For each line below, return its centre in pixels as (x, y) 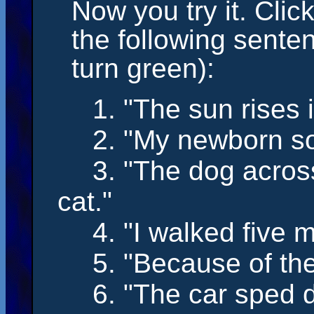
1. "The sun (167, 109)
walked (192, 232)
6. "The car (164, 294)
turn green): (143, 68)
